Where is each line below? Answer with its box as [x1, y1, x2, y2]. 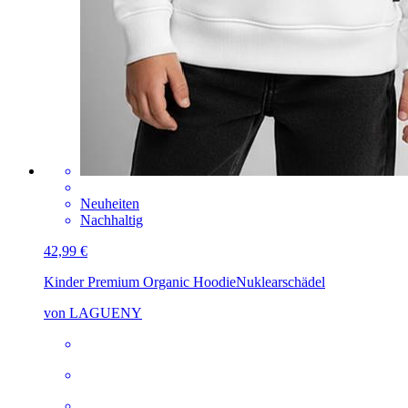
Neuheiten [80, 196, 139, 212]
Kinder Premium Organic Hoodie [44, 274, 236, 291]
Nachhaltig [80, 212, 143, 229]
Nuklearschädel [236, 274, 325, 291]
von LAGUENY [44, 305, 142, 321]
